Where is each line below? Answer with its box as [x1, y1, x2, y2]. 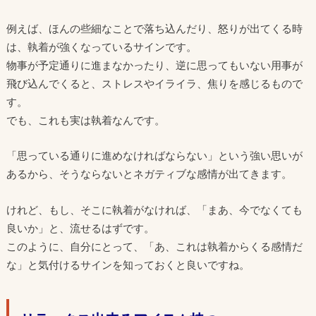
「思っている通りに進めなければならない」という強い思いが [6, 149, 303, 162]
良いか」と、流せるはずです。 [6, 221, 154, 234]
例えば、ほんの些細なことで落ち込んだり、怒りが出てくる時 [6, 21, 303, 35]
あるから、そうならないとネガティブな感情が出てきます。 [6, 167, 292, 181]
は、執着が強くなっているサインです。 [6, 39, 197, 53]
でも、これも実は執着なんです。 [6, 113, 165, 126]
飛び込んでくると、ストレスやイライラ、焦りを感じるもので [6, 76, 303, 90]
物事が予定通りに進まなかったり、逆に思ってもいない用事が [6, 58, 303, 71]
